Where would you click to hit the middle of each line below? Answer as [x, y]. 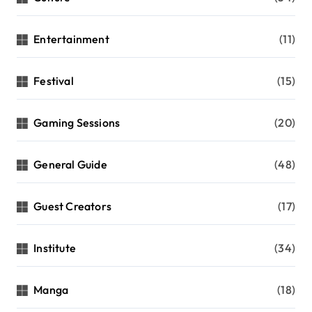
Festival [54, 80]
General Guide [70, 164]
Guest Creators [73, 206]
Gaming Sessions [77, 122]
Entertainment [71, 39]
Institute [55, 248]
